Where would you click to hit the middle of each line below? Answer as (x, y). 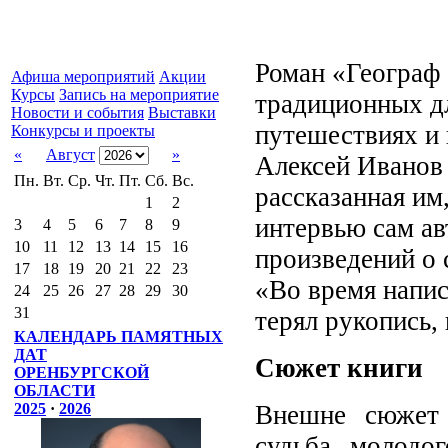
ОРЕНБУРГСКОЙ (81, 372)
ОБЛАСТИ (54, 390)
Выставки (182, 112)
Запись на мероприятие (139, 94)
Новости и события (77, 112)
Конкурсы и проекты (83, 130)
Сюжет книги (339, 367)
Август (70, 154)
